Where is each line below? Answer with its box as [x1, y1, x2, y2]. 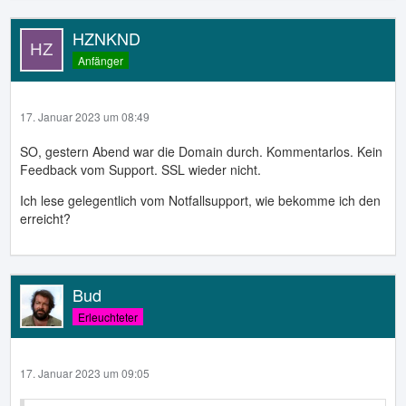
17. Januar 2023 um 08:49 [20, 108, 150, 124]
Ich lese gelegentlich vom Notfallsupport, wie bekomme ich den [20, 190, 381, 209]
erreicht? [20, 208, 71, 227]
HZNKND [72, 25, 140, 50]
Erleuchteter [78, 308, 138, 324]
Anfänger [78, 52, 123, 68]
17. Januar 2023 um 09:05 [20, 364, 150, 381]
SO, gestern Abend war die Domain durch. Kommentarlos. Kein [20, 141, 382, 160]
